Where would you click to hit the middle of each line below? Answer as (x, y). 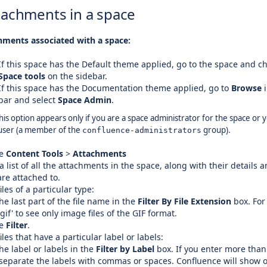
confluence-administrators (142, 130)
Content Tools (35, 153)
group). (216, 130)
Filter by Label (125, 249)
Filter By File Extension (184, 201)
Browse (246, 88)
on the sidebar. (76, 76)
